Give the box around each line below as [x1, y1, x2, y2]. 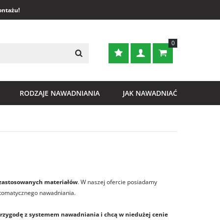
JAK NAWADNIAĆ [123, 88, 177, 98]
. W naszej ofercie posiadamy [78, 178, 157, 186]
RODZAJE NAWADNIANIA [20, 88, 100, 98]
